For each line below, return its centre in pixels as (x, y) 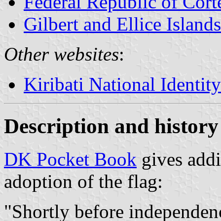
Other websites (61, 54)
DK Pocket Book (70, 159)
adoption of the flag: (83, 181)
